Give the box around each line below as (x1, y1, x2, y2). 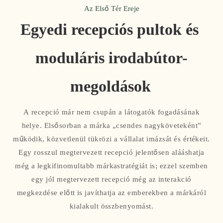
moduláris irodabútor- (35, 48, 188, 68)
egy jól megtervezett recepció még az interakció (31, 174, 192, 184)
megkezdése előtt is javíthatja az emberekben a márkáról (16, 188, 207, 197)
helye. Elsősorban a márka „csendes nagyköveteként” (21, 120, 202, 130)
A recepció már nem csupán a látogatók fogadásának (23, 107, 200, 116)
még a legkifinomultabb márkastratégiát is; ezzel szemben (15, 161, 208, 170)
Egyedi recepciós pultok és (20, 20, 199, 39)
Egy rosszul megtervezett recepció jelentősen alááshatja (18, 147, 205, 157)
